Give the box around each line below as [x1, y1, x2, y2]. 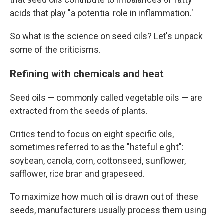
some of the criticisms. [10, 44, 101, 55]
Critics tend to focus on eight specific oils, [10, 129, 174, 139]
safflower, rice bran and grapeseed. [10, 168, 145, 179]
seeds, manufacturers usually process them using [10, 205, 206, 215]
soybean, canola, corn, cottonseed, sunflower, [10, 155, 186, 165]
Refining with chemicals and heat [10, 67, 164, 80]
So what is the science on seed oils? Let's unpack [10, 31, 203, 41]
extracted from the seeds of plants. [10, 106, 148, 116]
